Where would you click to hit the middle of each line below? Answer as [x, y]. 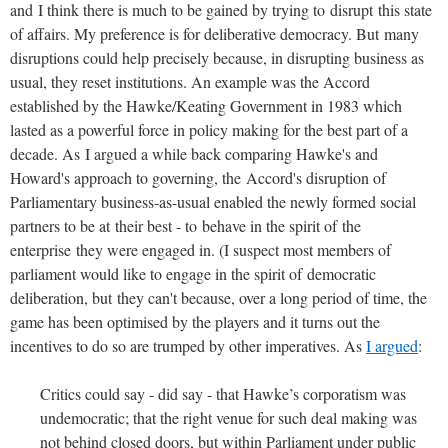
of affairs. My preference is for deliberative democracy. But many [214, 33]
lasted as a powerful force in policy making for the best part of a [209, 129]
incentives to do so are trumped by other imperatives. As [188, 345]
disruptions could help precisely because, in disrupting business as [217, 57]
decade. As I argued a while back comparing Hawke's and [194, 153]
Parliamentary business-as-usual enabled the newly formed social [213, 201]
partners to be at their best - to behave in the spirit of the [185, 225]
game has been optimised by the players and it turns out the [195, 321]
